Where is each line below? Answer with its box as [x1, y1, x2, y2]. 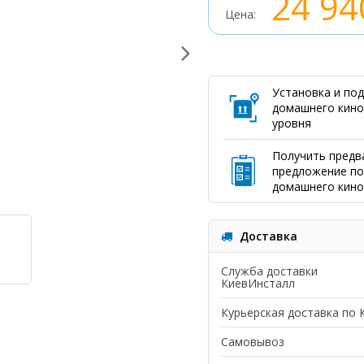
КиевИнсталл [220, 275, 295, 291]
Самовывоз [220, 334, 284, 349]
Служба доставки [220, 263, 318, 279]
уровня [271, 115, 311, 131]
